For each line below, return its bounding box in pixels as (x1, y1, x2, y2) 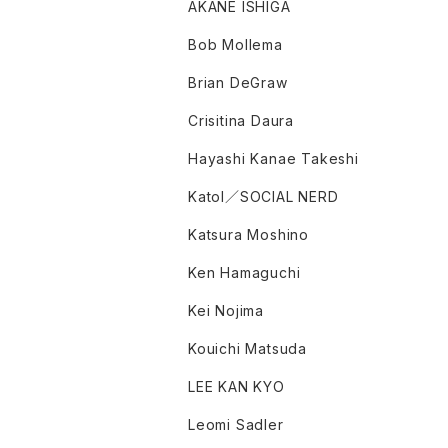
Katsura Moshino (188, 226, 309, 244)
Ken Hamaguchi (188, 264, 301, 282)
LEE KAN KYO (188, 378, 285, 396)
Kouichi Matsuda (188, 340, 307, 358)
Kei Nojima (188, 302, 264, 320)
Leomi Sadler (188, 416, 284, 434)
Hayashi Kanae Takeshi (188, 150, 359, 168)
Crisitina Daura (188, 112, 294, 130)
